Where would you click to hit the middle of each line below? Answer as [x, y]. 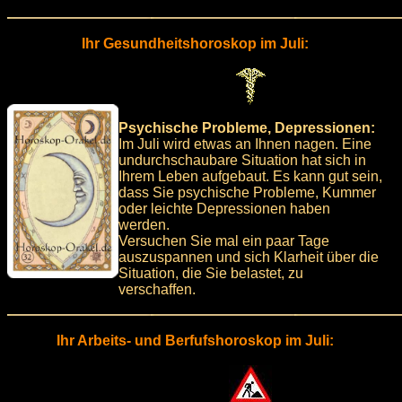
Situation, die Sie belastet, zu [211, 273]
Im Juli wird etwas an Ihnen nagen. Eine [245, 144]
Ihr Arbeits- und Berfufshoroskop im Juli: [195, 340]
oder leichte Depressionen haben [224, 208]
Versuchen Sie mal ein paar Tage [224, 240]
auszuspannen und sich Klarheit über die [249, 257]
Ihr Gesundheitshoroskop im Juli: [195, 43]
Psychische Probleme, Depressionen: [247, 127]
